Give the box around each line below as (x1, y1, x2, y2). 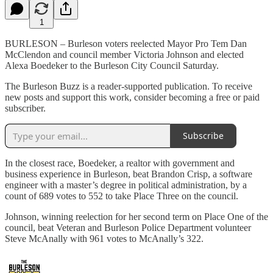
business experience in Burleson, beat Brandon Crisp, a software (5, 168, 252, 179)
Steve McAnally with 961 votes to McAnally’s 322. (5, 233, 206, 244)
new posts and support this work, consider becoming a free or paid (5, 91, 260, 102)
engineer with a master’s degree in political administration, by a (5, 179, 247, 190)
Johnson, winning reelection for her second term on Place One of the (5, 211, 268, 222)
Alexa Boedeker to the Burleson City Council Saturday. (5, 60, 219, 71)
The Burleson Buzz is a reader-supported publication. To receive (5, 80, 252, 91)
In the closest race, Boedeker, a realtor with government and (5, 157, 235, 168)
